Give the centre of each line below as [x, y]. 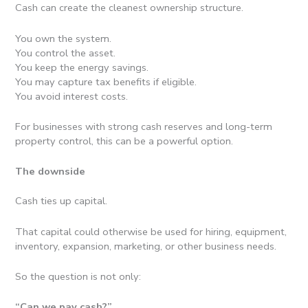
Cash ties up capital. [62, 201]
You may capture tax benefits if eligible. [106, 81]
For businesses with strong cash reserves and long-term [144, 126]
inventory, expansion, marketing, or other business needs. [146, 246]
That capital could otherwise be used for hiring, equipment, [151, 231]
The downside [51, 172]
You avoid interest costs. [72, 96]
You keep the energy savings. [82, 67]
